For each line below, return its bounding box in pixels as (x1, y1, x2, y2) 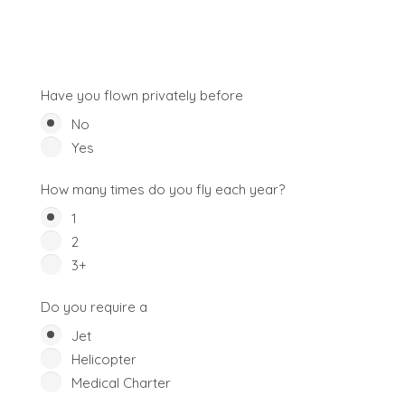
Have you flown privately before (41, 87, 243, 104)
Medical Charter (71, 374, 171, 391)
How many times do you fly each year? (41, 181, 285, 198)
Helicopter (71, 351, 137, 368)
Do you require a (41, 298, 147, 316)
